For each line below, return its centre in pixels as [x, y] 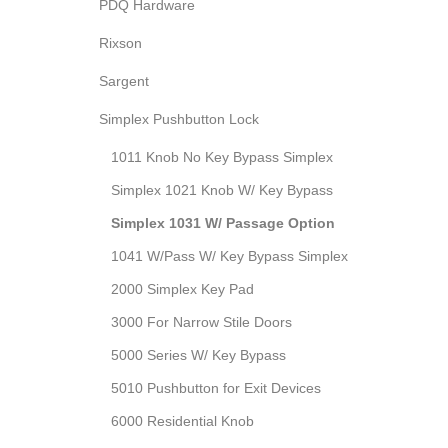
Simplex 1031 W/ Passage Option [223, 223]
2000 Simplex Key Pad [182, 289]
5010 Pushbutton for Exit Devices [216, 388]
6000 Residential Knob [182, 421]
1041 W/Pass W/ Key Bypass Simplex [229, 256]
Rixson [120, 43]
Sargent [124, 81]
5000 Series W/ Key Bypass [198, 355]
